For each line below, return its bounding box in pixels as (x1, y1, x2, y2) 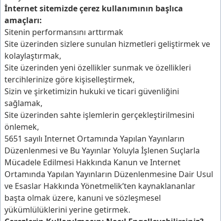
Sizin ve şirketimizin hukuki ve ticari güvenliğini (4, 86, 179, 97)
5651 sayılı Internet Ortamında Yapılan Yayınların (4, 133, 184, 144)
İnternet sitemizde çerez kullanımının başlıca (4, 3, 183, 14)
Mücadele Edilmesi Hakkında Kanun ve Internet (4, 157, 181, 168)
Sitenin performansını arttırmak (4, 27, 123, 37)
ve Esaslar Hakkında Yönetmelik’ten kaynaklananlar (4, 181, 195, 191)
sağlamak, (4, 98, 42, 109)
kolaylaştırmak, (4, 50, 61, 61)
